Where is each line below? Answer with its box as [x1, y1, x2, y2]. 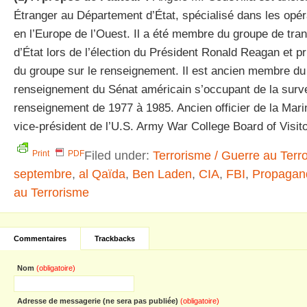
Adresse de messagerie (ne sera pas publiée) [17, 297, 180, 305]
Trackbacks [95, 234, 135, 243]
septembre [14, 167, 72, 181]
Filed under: [84, 148, 153, 162]
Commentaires [14, 234, 66, 243]
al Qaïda [79, 167, 125, 181]
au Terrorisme [14, 185, 89, 199]
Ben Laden [132, 167, 192, 181]
